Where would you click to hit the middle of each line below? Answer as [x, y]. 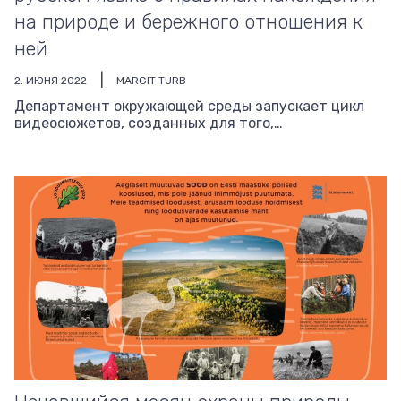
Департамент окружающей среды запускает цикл [189, 106]
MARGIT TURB [151, 80]
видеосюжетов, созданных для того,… [149, 123]
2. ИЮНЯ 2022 [51, 80]
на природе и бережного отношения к [188, 22]
